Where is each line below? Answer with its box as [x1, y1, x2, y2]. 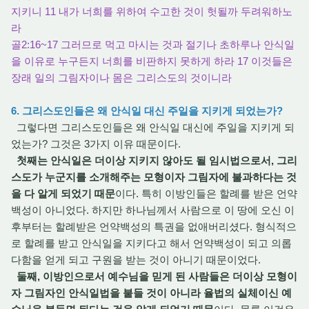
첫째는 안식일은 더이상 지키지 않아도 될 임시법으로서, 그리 [17, 154, 297, 166]
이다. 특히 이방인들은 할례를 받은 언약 [115, 188, 297, 199]
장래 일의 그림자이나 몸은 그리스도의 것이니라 [11, 72, 235, 83]
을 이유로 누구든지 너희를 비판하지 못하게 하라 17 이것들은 [11, 55, 292, 67]
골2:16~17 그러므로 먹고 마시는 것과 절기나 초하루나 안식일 [11, 39, 295, 50]
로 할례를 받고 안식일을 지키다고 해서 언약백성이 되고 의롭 [11, 237, 292, 249]
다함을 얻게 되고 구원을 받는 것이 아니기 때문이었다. [11, 254, 261, 266]
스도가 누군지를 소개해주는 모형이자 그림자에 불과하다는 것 [11, 171, 297, 183]
